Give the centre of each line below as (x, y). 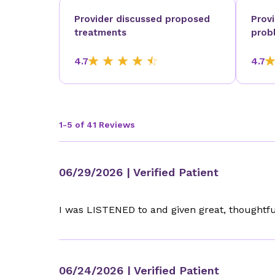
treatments (100, 33)
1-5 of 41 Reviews (97, 125)
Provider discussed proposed (142, 19)
